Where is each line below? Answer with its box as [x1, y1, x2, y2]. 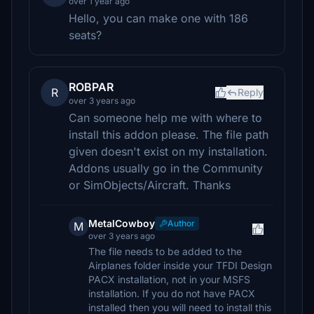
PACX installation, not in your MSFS [88, 273, 250, 285]
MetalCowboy [88, 217, 155, 229]
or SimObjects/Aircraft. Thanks [69, 178, 231, 192]
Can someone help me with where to [69, 111, 262, 125]
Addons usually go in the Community [69, 161, 263, 175]
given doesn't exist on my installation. [69, 144, 268, 158]
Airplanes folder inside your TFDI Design [88, 259, 272, 271]
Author [168, 218, 195, 228]
